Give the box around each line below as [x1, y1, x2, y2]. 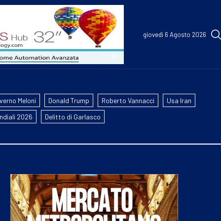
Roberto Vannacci [102, 96, 154, 105]
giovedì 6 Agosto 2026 [143, 31, 206, 38]
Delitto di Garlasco [45, 112, 101, 121]
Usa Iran [167, 96, 191, 105]
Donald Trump [48, 96, 89, 105]
